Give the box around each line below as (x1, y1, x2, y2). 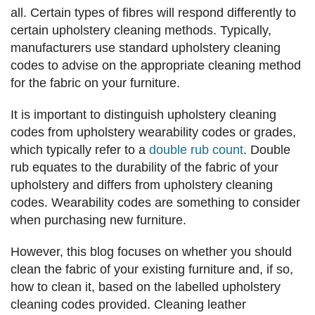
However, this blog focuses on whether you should (11, 245, 292, 259)
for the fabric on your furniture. (11, 76, 180, 91)
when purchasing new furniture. (11, 213, 186, 228)
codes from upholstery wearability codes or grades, (11, 125, 296, 140)
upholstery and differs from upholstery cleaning (11, 178, 273, 193)
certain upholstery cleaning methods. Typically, (11, 23, 271, 38)
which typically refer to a (11, 143, 149, 157)
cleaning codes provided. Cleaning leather (11, 297, 246, 312)
